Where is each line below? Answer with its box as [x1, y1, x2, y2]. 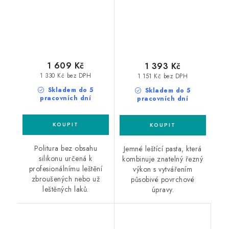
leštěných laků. [42, 184, 89, 195]
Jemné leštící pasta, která [123, 143, 202, 154]
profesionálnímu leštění [29, 164, 102, 174]
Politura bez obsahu [34, 143, 97, 154]
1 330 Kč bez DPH [40, 72, 91, 80]
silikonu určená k [39, 153, 93, 164]
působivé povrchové [131, 174, 195, 185]
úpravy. [151, 184, 174, 195]
